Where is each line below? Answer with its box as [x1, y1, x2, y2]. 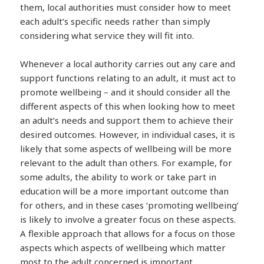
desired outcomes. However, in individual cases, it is [20, 128, 236, 141]
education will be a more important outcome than [20, 185, 229, 197]
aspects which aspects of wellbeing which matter [20, 242, 226, 254]
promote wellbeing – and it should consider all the [20, 86, 231, 98]
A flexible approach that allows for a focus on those [20, 227, 236, 240]
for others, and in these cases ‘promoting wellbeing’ [20, 199, 239, 212]
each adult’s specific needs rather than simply [20, 15, 211, 28]
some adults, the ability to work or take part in [20, 171, 217, 183]
